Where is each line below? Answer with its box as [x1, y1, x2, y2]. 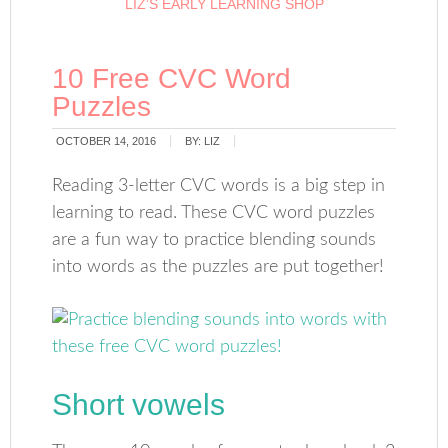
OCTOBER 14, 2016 [56, 135, 157, 147]
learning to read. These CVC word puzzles [52, 204, 376, 222]
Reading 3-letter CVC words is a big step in [52, 177, 386, 195]
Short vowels [52, 388, 226, 421]
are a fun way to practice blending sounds [52, 231, 377, 249]
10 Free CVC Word [52, 63, 292, 94]
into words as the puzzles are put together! [52, 258, 385, 276]
